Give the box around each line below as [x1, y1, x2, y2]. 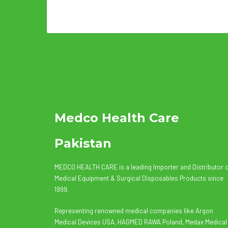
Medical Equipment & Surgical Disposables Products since [54, 174, 223, 182]
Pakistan [54, 136, 111, 151]
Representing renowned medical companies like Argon [54, 207, 213, 215]
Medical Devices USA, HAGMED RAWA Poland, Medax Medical [54, 218, 227, 226]
